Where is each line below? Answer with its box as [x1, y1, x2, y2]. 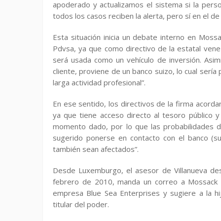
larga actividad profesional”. [53, 77, 146, 87]
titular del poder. [53, 199, 109, 209]
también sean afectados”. [53, 144, 139, 154]
